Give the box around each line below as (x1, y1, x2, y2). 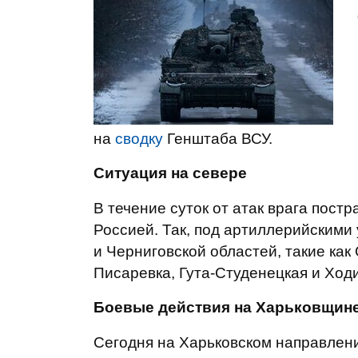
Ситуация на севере (93, 165, 247, 181)
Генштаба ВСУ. (163, 130, 272, 147)
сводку (115, 130, 163, 147)
